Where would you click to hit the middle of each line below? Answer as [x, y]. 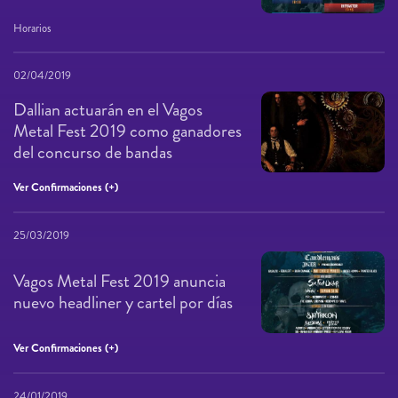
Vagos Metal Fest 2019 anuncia [119, 282]
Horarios [32, 28]
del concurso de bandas [93, 153]
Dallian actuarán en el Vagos [108, 110]
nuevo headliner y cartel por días [123, 303]
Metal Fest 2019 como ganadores [127, 131]
